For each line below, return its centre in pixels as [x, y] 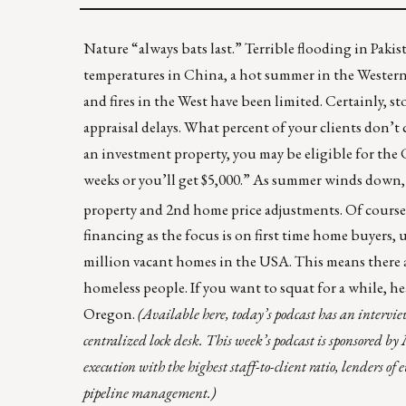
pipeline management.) [150, 393]
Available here [184, 314]
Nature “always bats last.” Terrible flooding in [227, 48]
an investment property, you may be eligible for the [242, 153]
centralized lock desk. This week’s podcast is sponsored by [242, 340]
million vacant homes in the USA [186, 261]
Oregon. [111, 314]
